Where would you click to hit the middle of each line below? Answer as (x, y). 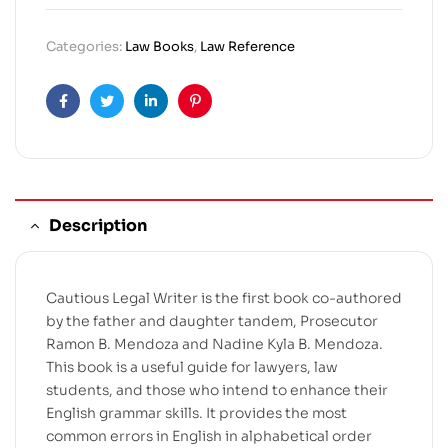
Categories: (85, 46)
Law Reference (247, 46)
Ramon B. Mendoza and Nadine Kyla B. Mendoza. (214, 344)
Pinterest (226, 116)
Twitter (130, 116)
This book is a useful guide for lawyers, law (192, 367)
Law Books (159, 46)
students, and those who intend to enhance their (217, 390)
